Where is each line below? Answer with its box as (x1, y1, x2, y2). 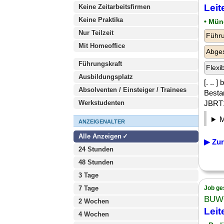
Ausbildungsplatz (78, 73, 133, 80)
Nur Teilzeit (78, 29, 113, 36)
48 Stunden (78, 158, 113, 166)
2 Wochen (78, 197, 109, 205)
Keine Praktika (78, 16, 123, 23)
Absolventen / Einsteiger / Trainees (78, 86, 186, 93)
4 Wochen (78, 210, 109, 218)
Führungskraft (78, 60, 122, 67)
